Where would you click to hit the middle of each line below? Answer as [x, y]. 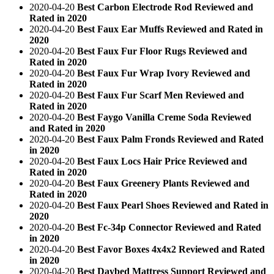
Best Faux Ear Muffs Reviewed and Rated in [170, 29]
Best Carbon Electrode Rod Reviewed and [165, 7]
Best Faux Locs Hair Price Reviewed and [162, 161]
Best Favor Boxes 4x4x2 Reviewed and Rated [171, 249]
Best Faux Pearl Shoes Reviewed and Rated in [173, 205]
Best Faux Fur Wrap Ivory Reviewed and [164, 73]
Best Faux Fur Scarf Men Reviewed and [161, 95]
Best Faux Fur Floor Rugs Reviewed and [162, 51]
